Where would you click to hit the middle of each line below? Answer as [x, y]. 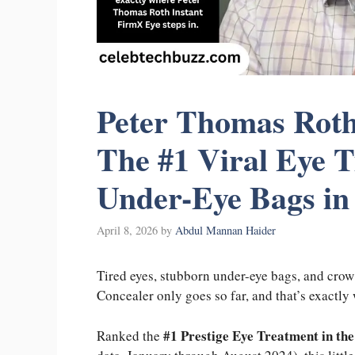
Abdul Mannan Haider [225, 231]
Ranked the [130, 335]
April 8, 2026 [127, 231]
